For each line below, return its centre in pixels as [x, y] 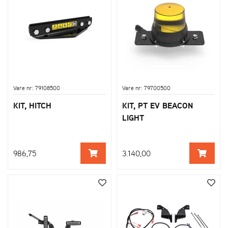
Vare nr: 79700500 [146, 88]
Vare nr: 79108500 [37, 88]
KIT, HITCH [32, 105]
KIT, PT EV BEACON [158, 105]
